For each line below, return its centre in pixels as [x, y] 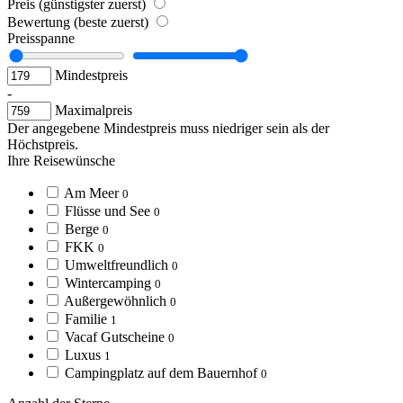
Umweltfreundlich [116, 265]
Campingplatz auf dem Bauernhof [161, 373]
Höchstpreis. [43, 145]
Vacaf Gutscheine [115, 337]
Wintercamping [108, 283]
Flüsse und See [107, 211]
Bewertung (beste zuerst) [80, 22]
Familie [86, 319]
